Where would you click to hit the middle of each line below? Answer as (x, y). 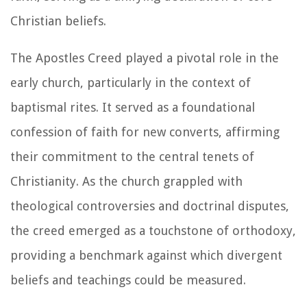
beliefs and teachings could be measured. (128, 280)
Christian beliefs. (58, 21)
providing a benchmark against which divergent (146, 255)
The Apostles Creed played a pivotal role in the (145, 58)
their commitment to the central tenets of (132, 156)
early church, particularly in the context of (131, 82)
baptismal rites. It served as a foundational (133, 107)
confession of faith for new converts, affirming (145, 132)
